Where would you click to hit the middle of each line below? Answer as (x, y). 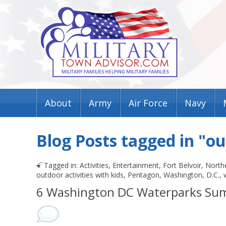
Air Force (148, 103)
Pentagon (144, 175)
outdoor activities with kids (80, 175)
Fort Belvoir (182, 165)
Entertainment (136, 165)
